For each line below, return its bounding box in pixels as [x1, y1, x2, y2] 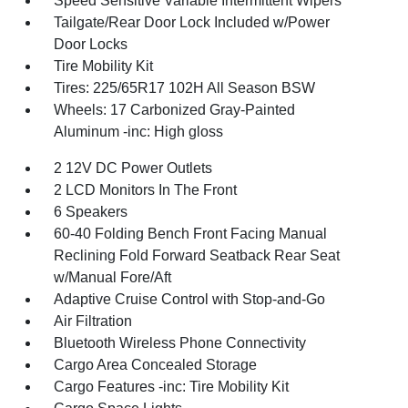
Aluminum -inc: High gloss [54, 123, 224, 139]
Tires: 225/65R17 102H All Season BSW [54, 79, 316, 96]
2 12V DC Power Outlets [54, 159, 213, 176]
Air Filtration [54, 312, 133, 329]
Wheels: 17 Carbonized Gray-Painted [54, 101, 296, 117]
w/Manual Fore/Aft [54, 269, 172, 285]
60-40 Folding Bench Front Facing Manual [54, 225, 328, 241]
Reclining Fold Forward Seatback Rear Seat [54, 247, 341, 263]
